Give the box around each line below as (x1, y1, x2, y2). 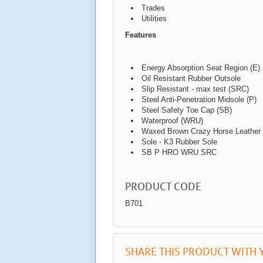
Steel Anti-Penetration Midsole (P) (141, 95, 257, 104)
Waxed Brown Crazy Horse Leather (141, 127, 261, 136)
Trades (141, 4, 165, 13)
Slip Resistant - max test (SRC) (141, 85, 249, 94)
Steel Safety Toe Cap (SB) (141, 106, 232, 115)
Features (125, 31, 156, 40)
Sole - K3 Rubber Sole (141, 137, 217, 147)
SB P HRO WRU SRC (141, 148, 217, 157)
